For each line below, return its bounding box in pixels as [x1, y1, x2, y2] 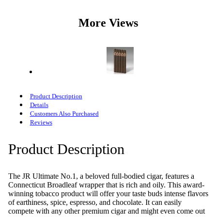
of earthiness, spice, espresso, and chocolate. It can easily [8, 198, 182, 207]
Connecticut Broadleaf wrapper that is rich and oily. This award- [8, 181, 204, 189]
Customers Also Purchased [30, 110, 99, 118]
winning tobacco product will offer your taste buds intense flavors [8, 189, 208, 198]
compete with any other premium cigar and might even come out [8, 207, 205, 216]
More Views [78, 16, 139, 30]
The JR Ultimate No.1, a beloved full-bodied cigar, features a [8, 172, 194, 181]
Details [30, 101, 48, 109]
